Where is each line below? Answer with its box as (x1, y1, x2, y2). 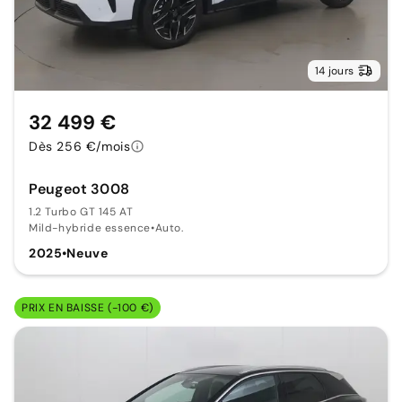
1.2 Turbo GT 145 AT (29, 204, 134, 219)
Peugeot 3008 (29, 179, 129, 198)
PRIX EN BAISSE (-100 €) (22, 300, 153, 315)
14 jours (315, 63, 354, 78)
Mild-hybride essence (29, 220, 151, 235)
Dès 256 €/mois (29, 137, 131, 154)
